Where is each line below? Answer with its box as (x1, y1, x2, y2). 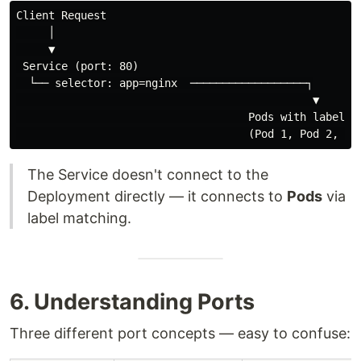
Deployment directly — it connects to (27, 187, 287, 205)
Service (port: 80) (16, 59, 139, 73)
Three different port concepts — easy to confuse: (10, 324, 351, 342)
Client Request (16, 8, 106, 22)
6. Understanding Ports (10, 288, 255, 315)
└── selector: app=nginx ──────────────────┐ (16, 76, 313, 89)
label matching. (27, 209, 131, 226)
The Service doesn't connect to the (27, 165, 268, 183)
